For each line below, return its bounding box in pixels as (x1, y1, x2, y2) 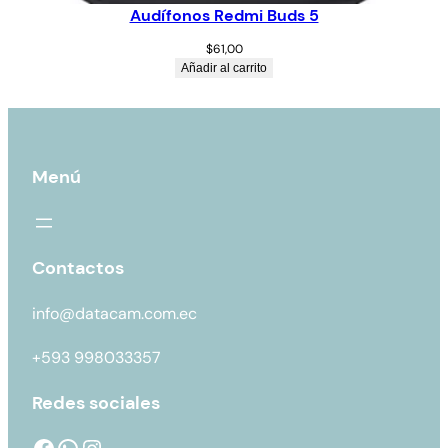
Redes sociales (32, 391, 160, 416)
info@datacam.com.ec (32, 303, 201, 325)
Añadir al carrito (181, 61, 267, 76)
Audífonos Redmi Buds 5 (129, 5, 319, 27)
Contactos (32, 256, 124, 281)
